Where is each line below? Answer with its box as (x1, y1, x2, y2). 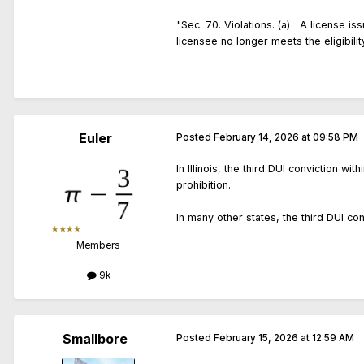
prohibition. (176, 179, 231, 192)
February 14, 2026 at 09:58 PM (214, 132, 358, 144)
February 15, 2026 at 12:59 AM (214, 332, 354, 344)
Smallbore (63, 331, 128, 348)
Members (76, 240, 120, 252)
